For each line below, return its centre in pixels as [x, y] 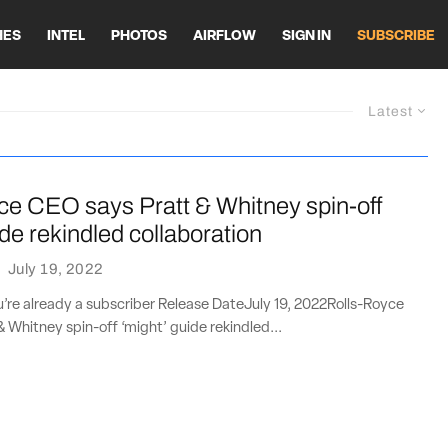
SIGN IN [306, 36]
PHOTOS [139, 36]
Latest [390, 111]
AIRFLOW [224, 36]
